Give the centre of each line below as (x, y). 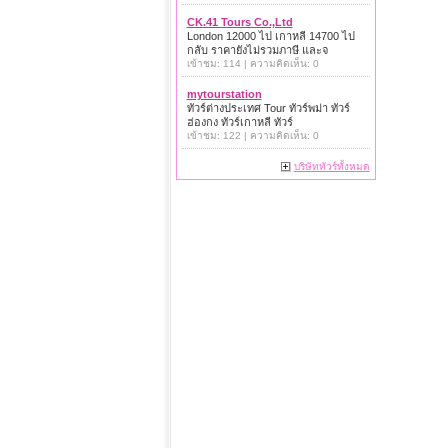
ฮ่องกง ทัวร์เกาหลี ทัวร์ (239, 122)
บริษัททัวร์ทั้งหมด (331, 166)
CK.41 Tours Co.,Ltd (239, 22)
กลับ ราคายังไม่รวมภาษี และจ (257, 50)
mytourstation (224, 94)
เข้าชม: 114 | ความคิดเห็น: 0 (252, 63)
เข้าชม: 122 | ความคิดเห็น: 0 (252, 135)
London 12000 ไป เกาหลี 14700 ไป (270, 36)
